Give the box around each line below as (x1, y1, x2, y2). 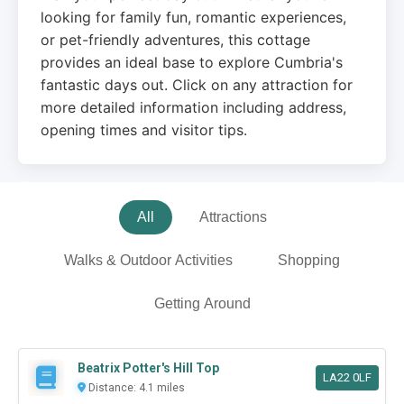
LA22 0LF (322, 370, 372, 384)
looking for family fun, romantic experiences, (41, 8, 346, 27)
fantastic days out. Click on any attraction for (41, 76, 353, 95)
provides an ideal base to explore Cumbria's (41, 53, 343, 72)
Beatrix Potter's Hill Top (78, 361, 219, 376)
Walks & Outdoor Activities (64, 252, 233, 269)
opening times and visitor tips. (41, 121, 247, 140)
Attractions (199, 209, 267, 225)
